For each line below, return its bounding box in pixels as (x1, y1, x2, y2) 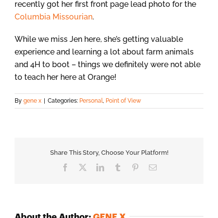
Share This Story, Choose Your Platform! (50, 149, 168, 157)
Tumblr (121, 163, 144, 171)
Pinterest (139, 163, 165, 171)
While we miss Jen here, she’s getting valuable (15, 35, 183, 44)
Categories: (48, 97, 79, 105)
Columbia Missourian (15, 12, 92, 22)
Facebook (69, 163, 99, 171)
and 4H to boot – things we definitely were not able (15, 60, 200, 70)
